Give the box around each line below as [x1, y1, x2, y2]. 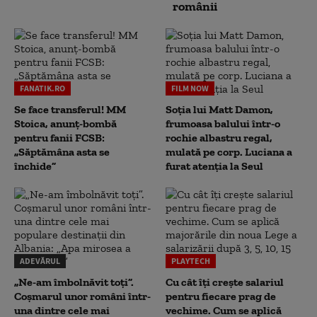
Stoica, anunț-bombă [14, 117, 117, 130]
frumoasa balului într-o [166, 117, 280, 130]
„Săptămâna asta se [14, 145, 110, 158]
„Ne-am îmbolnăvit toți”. [14, 275, 134, 289]
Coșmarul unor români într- [14, 289, 151, 303]
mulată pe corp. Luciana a [166, 145, 292, 158]
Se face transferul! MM [14, 103, 126, 116]
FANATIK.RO [20, 83, 65, 93]
